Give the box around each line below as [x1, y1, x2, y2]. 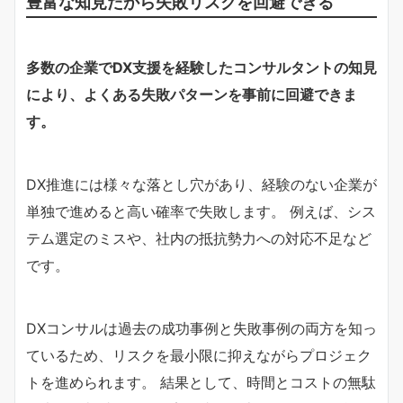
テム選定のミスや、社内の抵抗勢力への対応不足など [26, 228, 372, 247]
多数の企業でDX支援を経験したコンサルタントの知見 [26, 58, 377, 76]
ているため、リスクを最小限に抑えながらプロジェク [26, 345, 372, 364]
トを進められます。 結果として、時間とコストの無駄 [26, 372, 376, 391]
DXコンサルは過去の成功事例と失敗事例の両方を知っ [26, 318, 377, 337]
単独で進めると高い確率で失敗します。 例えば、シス [26, 201, 376, 220]
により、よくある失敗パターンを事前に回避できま [26, 85, 357, 103]
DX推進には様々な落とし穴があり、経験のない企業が [26, 175, 377, 193]
